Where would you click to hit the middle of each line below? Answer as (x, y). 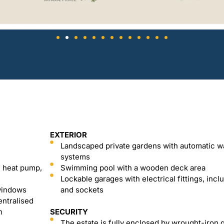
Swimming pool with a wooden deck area (133, 168)
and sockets (82, 190)
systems (75, 157)
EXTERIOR (68, 135)
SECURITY (69, 212)
